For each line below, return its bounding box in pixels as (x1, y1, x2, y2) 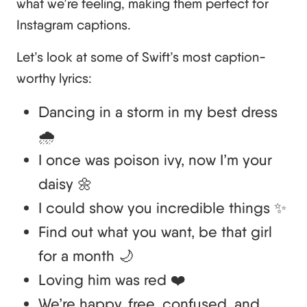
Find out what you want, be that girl (38, 222, 272, 241)
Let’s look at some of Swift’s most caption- (16, 48, 266, 65)
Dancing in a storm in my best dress (38, 102, 278, 121)
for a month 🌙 (38, 246, 134, 265)
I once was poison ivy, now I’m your (38, 150, 272, 169)
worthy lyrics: (16, 69, 92, 86)
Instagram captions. (16, 16, 131, 33)
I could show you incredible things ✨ (38, 198, 286, 217)
